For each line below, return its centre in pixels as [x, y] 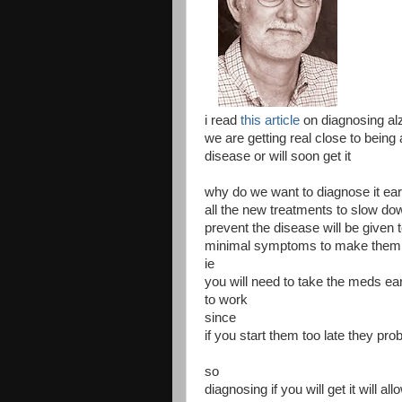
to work [226, 299]
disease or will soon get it [278, 156]
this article [270, 120]
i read [223, 120]
